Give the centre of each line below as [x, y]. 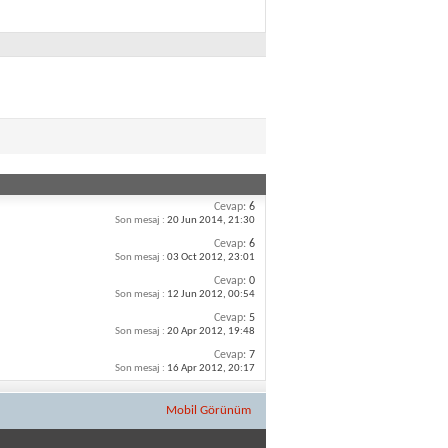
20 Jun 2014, [196, 220]
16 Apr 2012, [196, 368]
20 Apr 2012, [196, 331]
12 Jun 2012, [196, 294]
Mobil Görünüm [208, 410]
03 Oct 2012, [196, 257]
